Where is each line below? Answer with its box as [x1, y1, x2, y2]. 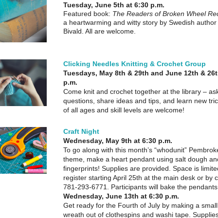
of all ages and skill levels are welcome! [63, 106, 184, 114]
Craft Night [63, 127, 99, 135]
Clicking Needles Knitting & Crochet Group [63, 60, 206, 68]
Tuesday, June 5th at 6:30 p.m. [63, 1, 164, 9]
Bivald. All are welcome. [63, 27, 136, 35]
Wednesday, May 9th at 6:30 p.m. [63, 137, 172, 145]
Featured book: [63, 10, 112, 18]
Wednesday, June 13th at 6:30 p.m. [63, 192, 179, 200]
